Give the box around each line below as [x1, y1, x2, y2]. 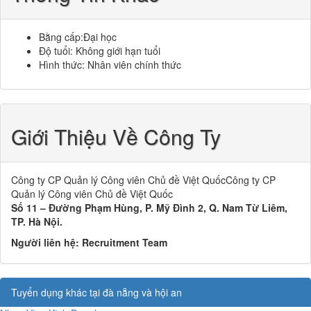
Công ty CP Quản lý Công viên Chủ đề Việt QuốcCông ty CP [11, 173, 276, 187]
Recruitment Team [82, 235, 167, 249]
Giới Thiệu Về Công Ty [11, 121, 221, 151]
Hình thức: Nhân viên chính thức [39, 58, 181, 72]
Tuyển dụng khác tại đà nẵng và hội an [11, 285, 182, 299]
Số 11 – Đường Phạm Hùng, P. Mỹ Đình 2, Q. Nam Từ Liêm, [11, 201, 287, 215]
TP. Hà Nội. [11, 215, 62, 228]
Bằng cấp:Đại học [39, 30, 117, 44]
